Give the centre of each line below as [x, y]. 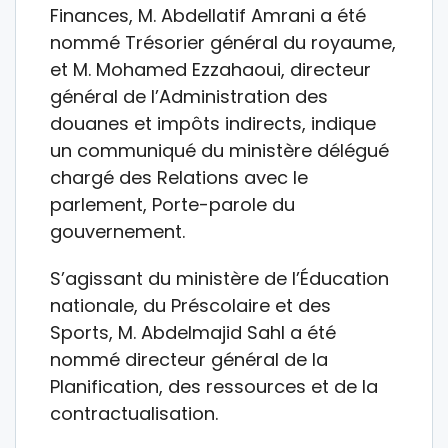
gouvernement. [117, 231]
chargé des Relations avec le [179, 177]
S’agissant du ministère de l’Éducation [219, 278]
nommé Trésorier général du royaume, [223, 42]
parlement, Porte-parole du [172, 204]
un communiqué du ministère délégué [219, 150]
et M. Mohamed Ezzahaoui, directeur [210, 69]
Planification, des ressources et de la [214, 386]
